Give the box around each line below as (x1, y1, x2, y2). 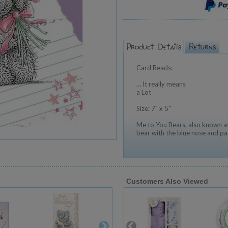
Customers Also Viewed (126, 177, 208, 185)
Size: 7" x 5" (136, 104, 171, 112)
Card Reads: (136, 64, 173, 72)
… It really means (136, 80, 186, 88)
